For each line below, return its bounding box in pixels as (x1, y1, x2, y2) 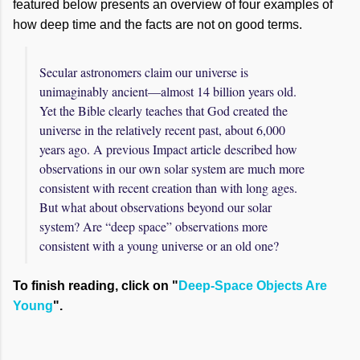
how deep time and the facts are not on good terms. (13, 18, 302, 31)
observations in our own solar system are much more (39, 160, 305, 177)
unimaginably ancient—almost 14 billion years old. (39, 83, 297, 100)
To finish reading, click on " (13, 279, 178, 292)
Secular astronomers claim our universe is (39, 63, 248, 80)
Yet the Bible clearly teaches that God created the (39, 102, 288, 119)
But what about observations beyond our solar (39, 198, 272, 215)
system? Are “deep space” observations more (39, 218, 268, 235)
